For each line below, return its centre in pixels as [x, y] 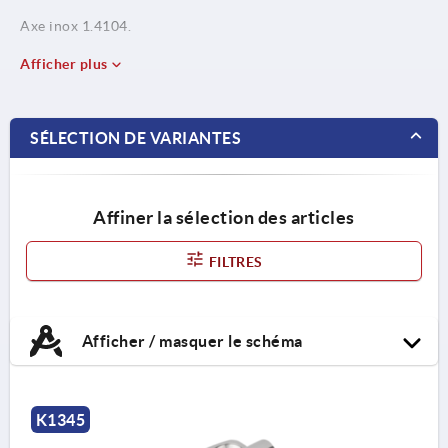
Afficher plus [65, 63]
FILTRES [234, 261]
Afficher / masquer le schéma [190, 340]
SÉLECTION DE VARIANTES [135, 137]
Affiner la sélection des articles [224, 217]
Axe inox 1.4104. [75, 25]
